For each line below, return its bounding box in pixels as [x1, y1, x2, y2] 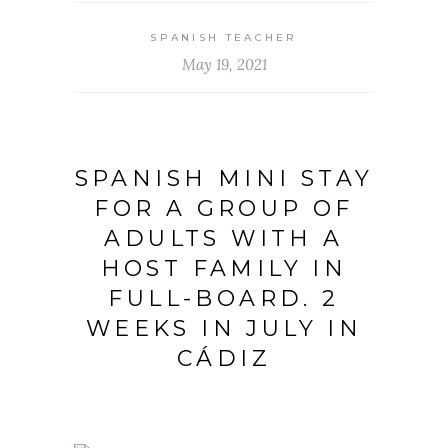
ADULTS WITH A [104, 225, 344, 253]
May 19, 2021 [181, 55, 267, 75]
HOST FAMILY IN [100, 255, 348, 283]
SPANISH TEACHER [150, 31, 298, 45]
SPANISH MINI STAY [74, 165, 374, 193]
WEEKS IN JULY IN [85, 315, 363, 343]
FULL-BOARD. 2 [108, 285, 340, 313]
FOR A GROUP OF [94, 195, 354, 223]
